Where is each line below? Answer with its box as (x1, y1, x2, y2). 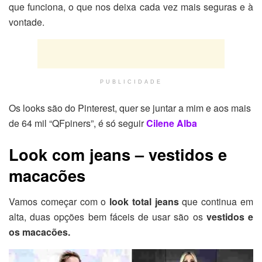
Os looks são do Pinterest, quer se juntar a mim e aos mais (9, 101, 251, 115)
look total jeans (109, 194, 179, 208)
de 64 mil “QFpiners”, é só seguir (9, 116, 146, 130)
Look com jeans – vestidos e (9, 143, 227, 166)
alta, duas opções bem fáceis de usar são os (9, 209, 203, 223)
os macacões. (9, 225, 70, 239)
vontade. (9, 15, 44, 29)
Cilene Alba (146, 116, 197, 130)
